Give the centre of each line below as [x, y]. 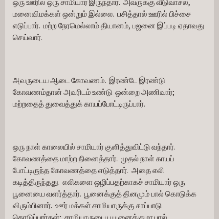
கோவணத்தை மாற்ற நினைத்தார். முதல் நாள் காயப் [93, 158]
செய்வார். [28, 37]
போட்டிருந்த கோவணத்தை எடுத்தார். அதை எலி [88, 170]
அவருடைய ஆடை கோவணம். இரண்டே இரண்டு [89, 80]
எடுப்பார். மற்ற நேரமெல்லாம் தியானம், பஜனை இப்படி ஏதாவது [109, 25]
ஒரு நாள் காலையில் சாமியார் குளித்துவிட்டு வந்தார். [95, 147]
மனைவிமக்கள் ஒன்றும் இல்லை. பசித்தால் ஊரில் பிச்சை [102, 14]
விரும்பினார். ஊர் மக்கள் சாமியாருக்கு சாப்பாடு [87, 205]
